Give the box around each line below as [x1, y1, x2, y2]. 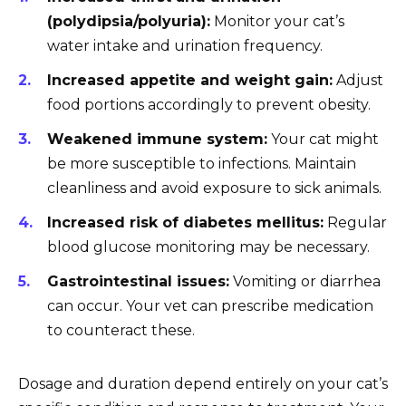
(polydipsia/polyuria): [47, 12, 210, 30]
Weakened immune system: [47, 130, 267, 149]
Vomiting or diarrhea [229, 273, 381, 291]
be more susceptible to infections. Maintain [47, 155, 356, 173]
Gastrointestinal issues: [47, 273, 229, 291]
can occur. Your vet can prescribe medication [47, 297, 373, 315]
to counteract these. [47, 322, 195, 340]
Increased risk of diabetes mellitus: [47, 214, 324, 232]
